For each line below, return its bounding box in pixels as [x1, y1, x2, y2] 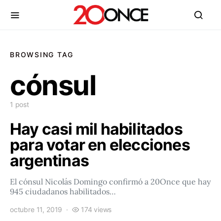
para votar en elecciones [10, 135, 190, 154]
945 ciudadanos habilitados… [10, 186, 116, 196]
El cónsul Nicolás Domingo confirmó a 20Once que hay [10, 177, 211, 186]
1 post [10, 100, 29, 109]
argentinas [10, 151, 89, 170]
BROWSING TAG [10, 50, 74, 59]
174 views [80, 205, 112, 214]
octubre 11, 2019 [10, 205, 63, 214]
